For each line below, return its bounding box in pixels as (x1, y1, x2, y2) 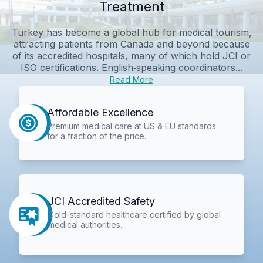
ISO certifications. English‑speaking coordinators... (21, 61, 242, 73)
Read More (110, 74, 153, 85)
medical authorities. (48, 220, 123, 230)
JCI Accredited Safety (48, 195, 156, 208)
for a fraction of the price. (46, 130, 146, 141)
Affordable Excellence (46, 106, 153, 119)
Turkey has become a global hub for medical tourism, (11, 26, 252, 38)
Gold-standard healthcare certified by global (48, 210, 221, 220)
